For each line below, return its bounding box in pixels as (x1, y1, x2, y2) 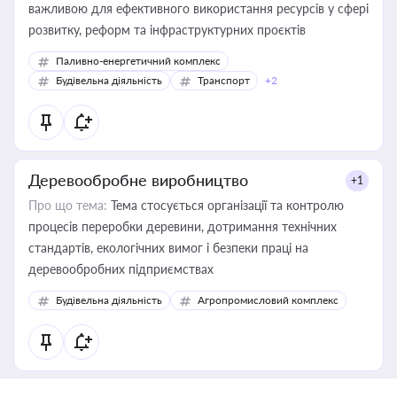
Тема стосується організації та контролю (107, 198, 344, 213)
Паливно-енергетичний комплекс (56, 54, 221, 67)
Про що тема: (28, 198, 107, 213)
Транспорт (198, 74, 250, 87)
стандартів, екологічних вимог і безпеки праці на (28, 240, 308, 255)
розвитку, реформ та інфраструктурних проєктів (28, 22, 306, 37)
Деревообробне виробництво (28, 170, 248, 190)
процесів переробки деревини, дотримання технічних (28, 219, 337, 234)
